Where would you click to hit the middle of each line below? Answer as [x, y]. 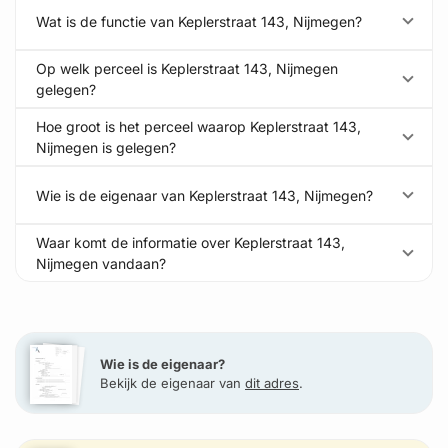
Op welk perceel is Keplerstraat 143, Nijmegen [187, 68]
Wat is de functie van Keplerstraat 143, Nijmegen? [199, 21]
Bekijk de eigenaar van [172, 383]
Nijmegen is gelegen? [106, 147]
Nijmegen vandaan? [101, 263]
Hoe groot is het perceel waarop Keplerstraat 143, [198, 126]
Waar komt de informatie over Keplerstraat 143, [190, 242]
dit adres [272, 383]
